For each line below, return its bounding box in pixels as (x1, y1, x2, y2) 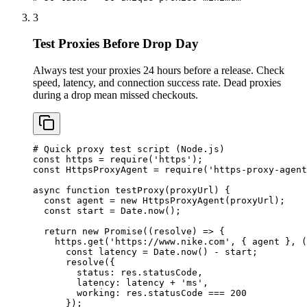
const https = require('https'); (33, 154, 203, 165)
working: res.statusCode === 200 (33, 288, 247, 299)
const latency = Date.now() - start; (33, 247, 258, 258)
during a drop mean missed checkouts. (33, 89, 198, 101)
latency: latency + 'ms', (33, 278, 208, 288)
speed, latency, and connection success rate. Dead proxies (33, 77, 281, 89)
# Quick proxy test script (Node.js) (33, 144, 225, 155)
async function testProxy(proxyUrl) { (33, 185, 230, 196)
